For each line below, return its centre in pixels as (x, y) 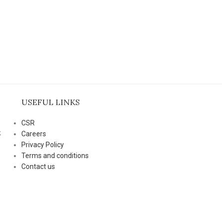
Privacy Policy (42, 145)
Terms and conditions (55, 156)
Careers (33, 134)
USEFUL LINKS (50, 102)
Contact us (38, 166)
